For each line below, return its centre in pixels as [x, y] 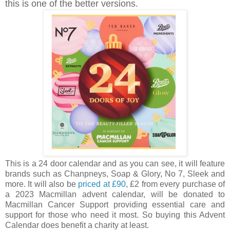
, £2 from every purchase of [175, 184]
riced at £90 [104, 184]
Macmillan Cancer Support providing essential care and [115, 204]
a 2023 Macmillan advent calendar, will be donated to [115, 194]
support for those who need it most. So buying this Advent [115, 215]
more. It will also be [42, 184]
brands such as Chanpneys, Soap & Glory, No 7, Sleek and [115, 174]
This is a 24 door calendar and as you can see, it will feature [115, 163]
